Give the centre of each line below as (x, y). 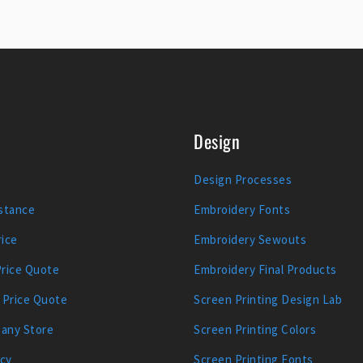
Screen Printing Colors (255, 330)
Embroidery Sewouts (250, 240)
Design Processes (243, 180)
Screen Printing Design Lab (268, 300)
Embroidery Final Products (265, 270)
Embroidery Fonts (242, 210)
